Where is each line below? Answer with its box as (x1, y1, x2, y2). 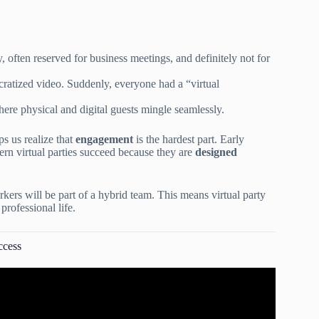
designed (195, 145, 237, 158)
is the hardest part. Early (133, 132, 244, 145)
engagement (75, 132, 133, 145)
